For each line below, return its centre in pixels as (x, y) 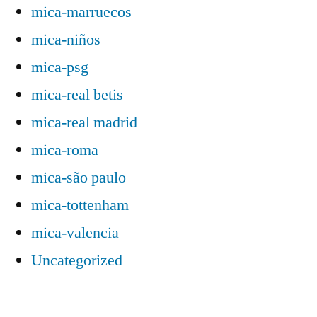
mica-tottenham (80, 205)
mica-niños (66, 39)
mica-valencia (75, 232)
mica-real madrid (84, 122)
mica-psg (60, 67)
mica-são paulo (79, 177)
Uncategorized (77, 260)
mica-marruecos (81, 12)
